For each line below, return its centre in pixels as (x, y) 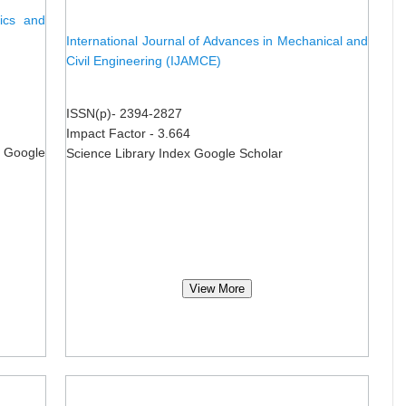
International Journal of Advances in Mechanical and (217, 41)
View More (217, 289)
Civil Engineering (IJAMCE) (144, 61)
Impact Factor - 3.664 (128, 133)
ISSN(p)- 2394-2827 (126, 113)
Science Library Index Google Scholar (174, 153)
